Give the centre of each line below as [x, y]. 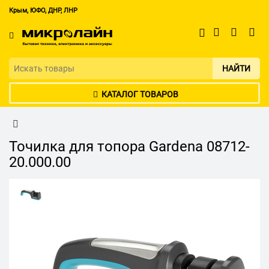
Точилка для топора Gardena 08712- [129, 147]
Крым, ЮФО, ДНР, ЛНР [43, 11]
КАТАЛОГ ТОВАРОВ [140, 95]
